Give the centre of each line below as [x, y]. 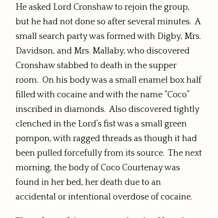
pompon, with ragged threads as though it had [106, 139]
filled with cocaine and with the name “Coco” [103, 95]
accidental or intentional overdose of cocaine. [104, 197]
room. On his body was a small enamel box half [109, 81]
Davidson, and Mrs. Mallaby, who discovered [103, 51]
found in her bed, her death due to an [88, 183]
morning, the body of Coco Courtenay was [98, 168]
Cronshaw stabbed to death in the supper [96, 66]
